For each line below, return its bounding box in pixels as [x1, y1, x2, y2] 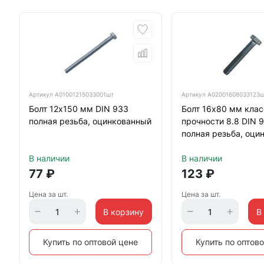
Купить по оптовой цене [43, 237, 138, 247]
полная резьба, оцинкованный [29, 116, 151, 126]
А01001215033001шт [55, 91, 114, 98]
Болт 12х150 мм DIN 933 [29, 104, 128, 114]
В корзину [103, 206, 144, 217]
